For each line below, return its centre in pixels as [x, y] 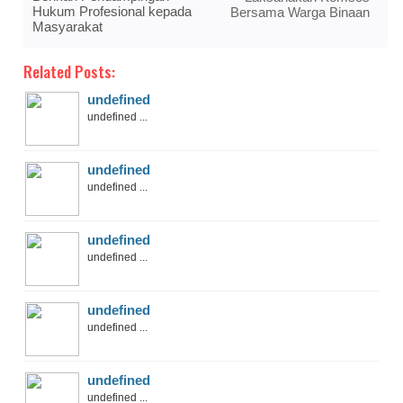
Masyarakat [68, 27]
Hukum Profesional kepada [112, 12]
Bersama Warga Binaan [300, 13]
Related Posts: [70, 72]
